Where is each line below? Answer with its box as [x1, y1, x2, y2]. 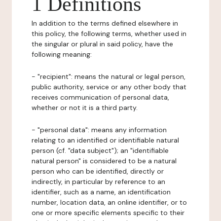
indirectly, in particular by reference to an [32, 177, 165, 186]
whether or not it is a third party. [32, 103, 138, 112]
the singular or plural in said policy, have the [32, 39, 173, 48]
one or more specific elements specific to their [32, 208, 184, 217]
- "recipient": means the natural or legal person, [32, 72, 185, 81]
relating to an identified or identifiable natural [32, 136, 179, 145]
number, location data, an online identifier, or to [32, 198, 187, 207]
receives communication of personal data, [32, 93, 169, 102]
